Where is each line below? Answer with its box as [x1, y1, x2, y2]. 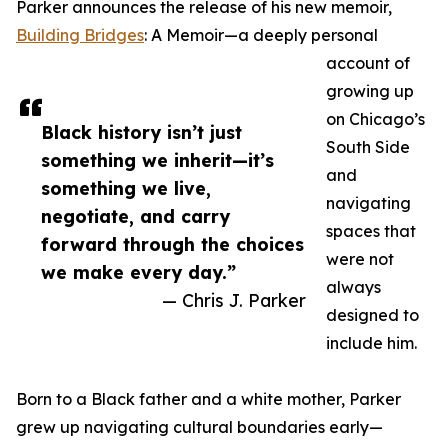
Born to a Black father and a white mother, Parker [16, 389, 401, 410]
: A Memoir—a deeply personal [144, 25, 378, 46]
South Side [326, 137, 410, 158]
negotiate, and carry [41, 205, 230, 228]
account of [326, 53, 410, 74]
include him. [326, 333, 417, 354]
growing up [326, 81, 414, 102]
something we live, [41, 177, 211, 200]
